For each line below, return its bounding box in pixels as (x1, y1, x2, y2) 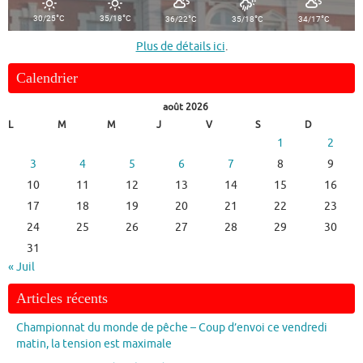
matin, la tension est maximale (16, 337, 172, 352)
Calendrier (16, 70, 78, 87)
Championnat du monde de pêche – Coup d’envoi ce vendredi (16, 321, 327, 335)
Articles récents (16, 290, 108, 307)
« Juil (8, 260, 35, 275)
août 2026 (163, 100, 208, 114)
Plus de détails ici (135, 40, 225, 54)
